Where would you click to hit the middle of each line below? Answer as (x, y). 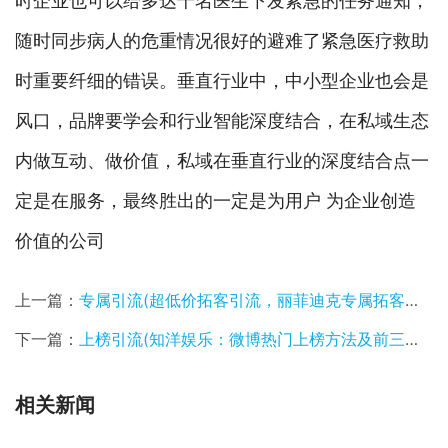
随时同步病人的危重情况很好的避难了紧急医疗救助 (222, 41)
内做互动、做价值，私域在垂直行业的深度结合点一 (222, 161)
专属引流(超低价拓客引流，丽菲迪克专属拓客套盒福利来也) (242, 300)
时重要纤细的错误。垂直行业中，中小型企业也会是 (222, 81)
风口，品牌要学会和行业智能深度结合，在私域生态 (222, 121)
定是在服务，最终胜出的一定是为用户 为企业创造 (215, 201)
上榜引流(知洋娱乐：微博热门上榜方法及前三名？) (242, 339)
